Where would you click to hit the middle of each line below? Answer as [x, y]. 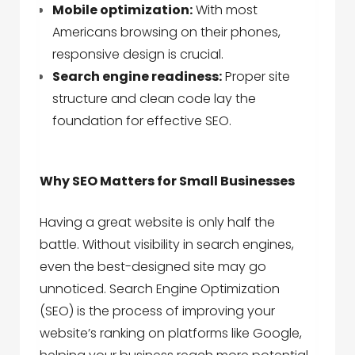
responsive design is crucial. [138, 54]
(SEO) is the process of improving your [157, 311]
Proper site [256, 76]
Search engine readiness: [137, 76]
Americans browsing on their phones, [166, 32]
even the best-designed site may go [153, 267]
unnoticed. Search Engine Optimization [160, 289]
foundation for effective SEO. [142, 121]
